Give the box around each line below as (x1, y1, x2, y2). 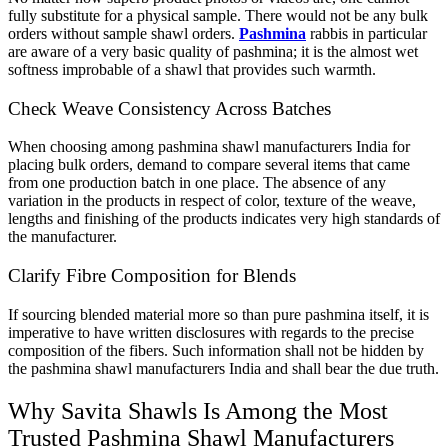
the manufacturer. (8, 228, 117, 246)
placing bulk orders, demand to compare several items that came (8, 156, 410, 174)
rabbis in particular (310, 24, 427, 42)
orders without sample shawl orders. (8, 24, 239, 42)
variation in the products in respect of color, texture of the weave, (8, 192, 416, 210)
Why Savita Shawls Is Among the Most (8, 397, 388, 424)
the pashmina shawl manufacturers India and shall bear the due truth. (8, 359, 439, 377)
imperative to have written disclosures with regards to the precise (8, 323, 414, 341)
